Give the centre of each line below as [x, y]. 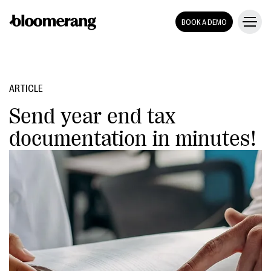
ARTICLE [26, 89]
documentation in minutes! [133, 139]
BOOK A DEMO [204, 22]
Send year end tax [92, 116]
